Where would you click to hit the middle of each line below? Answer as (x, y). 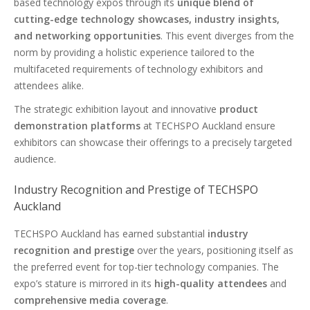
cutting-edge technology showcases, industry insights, (147, 19)
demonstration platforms (77, 126)
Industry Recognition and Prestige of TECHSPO (136, 190)
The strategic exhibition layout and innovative (117, 109)
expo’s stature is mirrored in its (84, 283)
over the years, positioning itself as (214, 250)
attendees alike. (49, 85)
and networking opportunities (87, 36)
